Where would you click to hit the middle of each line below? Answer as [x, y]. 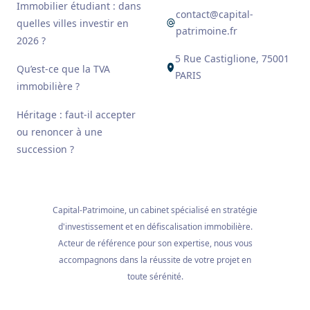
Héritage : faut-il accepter [76, 115]
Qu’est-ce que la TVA [63, 69]
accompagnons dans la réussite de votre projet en [155, 260]
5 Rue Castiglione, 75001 [232, 58]
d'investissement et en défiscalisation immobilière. [155, 227]
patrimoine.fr [206, 31]
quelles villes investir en [73, 23]
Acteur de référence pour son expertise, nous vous [155, 243]
